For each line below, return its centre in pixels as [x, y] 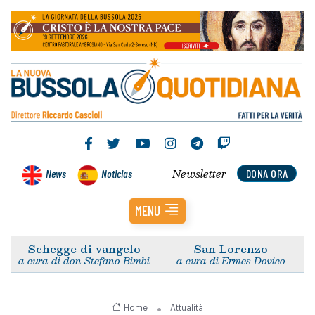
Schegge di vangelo [84, 248]
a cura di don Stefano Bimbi [84, 260]
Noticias [117, 173]
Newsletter [200, 173]
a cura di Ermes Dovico [231, 260]
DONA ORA [267, 173]
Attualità [187, 307]
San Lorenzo [231, 248]
